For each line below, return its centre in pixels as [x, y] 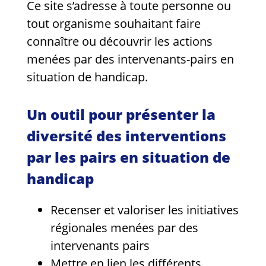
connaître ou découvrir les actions [120, 41]
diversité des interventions [126, 135]
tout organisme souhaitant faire [114, 23]
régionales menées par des [124, 227]
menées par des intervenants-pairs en [130, 59]
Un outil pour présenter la [121, 114]
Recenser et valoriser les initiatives [145, 210]
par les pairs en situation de [129, 157]
